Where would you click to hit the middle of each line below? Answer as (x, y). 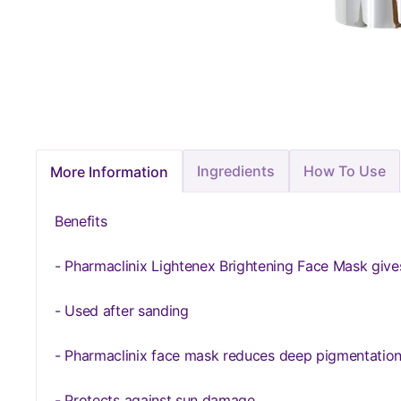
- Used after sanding (122, 311)
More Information (109, 171)
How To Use (345, 171)
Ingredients (236, 171)
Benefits (83, 221)
